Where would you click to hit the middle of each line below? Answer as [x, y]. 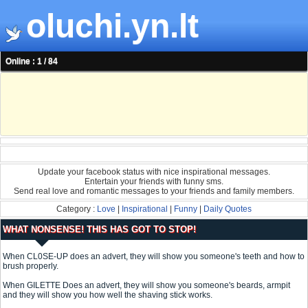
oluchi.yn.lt [112, 26]
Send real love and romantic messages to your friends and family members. [154, 191]
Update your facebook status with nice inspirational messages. [154, 172]
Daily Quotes [228, 209]
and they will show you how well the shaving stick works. [108, 295]
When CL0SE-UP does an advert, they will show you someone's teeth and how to [154, 257]
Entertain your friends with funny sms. [154, 182]
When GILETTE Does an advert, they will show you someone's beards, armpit [146, 286]
